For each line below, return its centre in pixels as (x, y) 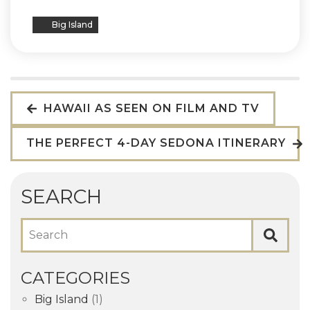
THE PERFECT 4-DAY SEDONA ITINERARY (158, 143)
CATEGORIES (75, 277)
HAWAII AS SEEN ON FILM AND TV (150, 108)
